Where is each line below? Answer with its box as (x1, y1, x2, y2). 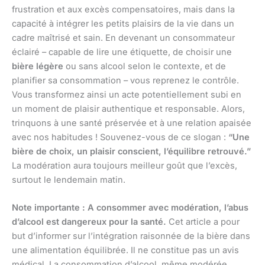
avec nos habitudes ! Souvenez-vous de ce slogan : (12, 131, 228, 143)
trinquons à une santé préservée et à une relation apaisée (12, 117, 251, 128)
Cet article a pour (166, 216, 240, 227)
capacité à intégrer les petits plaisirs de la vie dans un (12, 18, 234, 29)
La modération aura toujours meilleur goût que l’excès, (12, 160, 237, 171)
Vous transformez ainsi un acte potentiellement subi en (12, 89, 241, 100)
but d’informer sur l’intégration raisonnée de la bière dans (12, 230, 250, 241)
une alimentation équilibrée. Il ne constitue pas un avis (12, 244, 239, 256)
